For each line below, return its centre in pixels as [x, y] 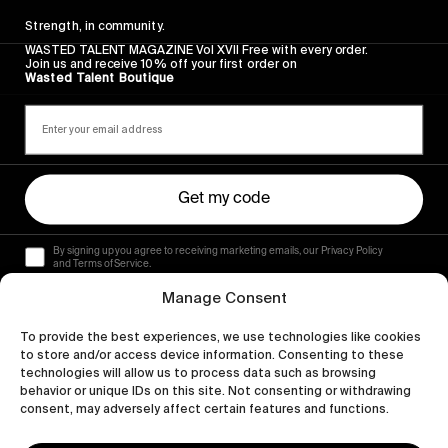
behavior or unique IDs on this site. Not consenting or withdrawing [215, 391]
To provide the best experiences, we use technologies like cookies [220, 337]
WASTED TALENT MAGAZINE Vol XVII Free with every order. [196, 49]
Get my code [224, 199]
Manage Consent [224, 298]
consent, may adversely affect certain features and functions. [204, 409]
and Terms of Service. [102, 263]
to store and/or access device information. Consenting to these [212, 355]
